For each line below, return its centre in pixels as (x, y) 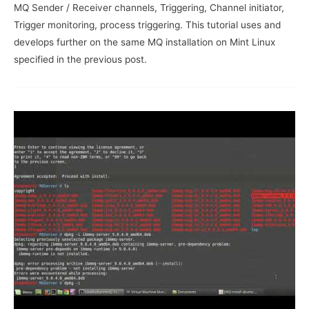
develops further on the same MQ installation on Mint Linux (144, 42)
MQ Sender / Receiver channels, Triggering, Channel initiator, (149, 7)
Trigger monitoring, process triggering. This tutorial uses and (147, 24)
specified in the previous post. (83, 59)
